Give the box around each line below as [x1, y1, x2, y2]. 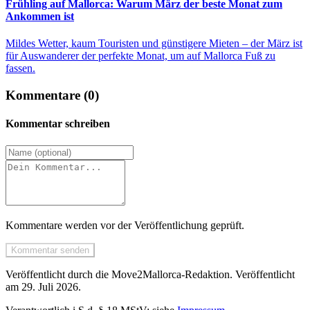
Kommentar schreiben [6, 118, 110, 130]
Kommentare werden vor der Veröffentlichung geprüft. [6, 219, 244, 231]
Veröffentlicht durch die [6, 268, 111, 280]
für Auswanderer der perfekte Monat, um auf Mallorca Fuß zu [6, 50, 275, 62]
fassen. [6, 62, 35, 75]
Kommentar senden [11, 244, 89, 255]
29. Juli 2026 [21, 280, 78, 293]
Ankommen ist [6, 10, 74, 22]
